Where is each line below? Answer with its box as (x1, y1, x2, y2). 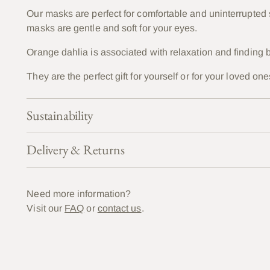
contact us (97, 202, 142, 213)
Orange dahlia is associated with (27, 46, 170, 57)
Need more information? (27, 188, 131, 199)
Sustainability (27, 106, 94, 124)
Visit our (27, 202, 65, 213)
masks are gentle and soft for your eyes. (27, 22, 198, 33)
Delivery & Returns (27, 140, 125, 159)
